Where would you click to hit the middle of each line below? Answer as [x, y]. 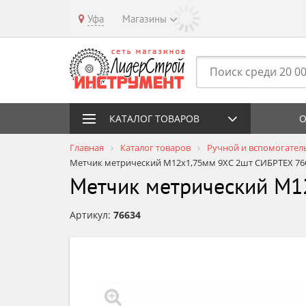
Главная [87, 148]
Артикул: [92, 215]
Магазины [144, 19]
